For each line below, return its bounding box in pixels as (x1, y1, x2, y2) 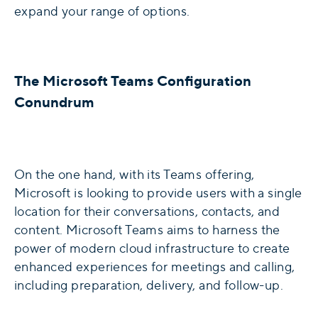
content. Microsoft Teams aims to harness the (14, 221, 280, 239)
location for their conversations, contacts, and (14, 202, 280, 221)
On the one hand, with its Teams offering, (14, 165, 255, 184)
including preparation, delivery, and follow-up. (14, 276, 284, 295)
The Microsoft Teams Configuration (14, 70, 251, 92)
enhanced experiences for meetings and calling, (14, 258, 295, 276)
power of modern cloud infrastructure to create (14, 239, 290, 258)
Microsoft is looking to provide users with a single (14, 184, 302, 202)
